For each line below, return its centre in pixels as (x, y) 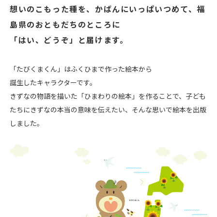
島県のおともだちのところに (65, 24)
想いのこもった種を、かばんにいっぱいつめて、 (103, 9)
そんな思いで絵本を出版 (169, 110)
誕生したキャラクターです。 (53, 83)
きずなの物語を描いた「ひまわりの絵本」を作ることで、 (98, 96)
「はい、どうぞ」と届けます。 (69, 40)
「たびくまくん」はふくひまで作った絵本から (81, 69)
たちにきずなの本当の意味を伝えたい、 (71, 110)
